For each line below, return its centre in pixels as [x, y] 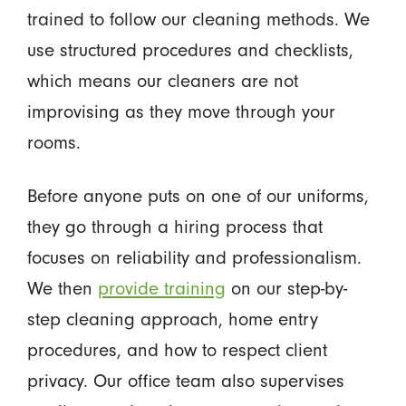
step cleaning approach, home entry [172, 319]
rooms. [53, 142]
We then [62, 288]
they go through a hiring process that [174, 227]
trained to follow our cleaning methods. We [198, 19]
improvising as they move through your [181, 111]
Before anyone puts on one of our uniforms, [198, 196]
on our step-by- [286, 288]
